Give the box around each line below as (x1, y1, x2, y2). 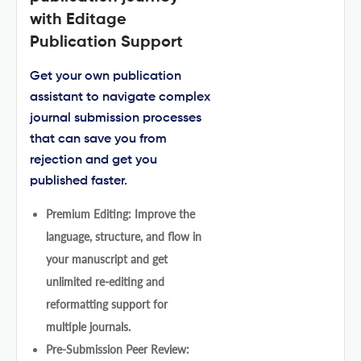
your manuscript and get (46, 251, 168, 266)
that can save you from (30, 132, 167, 146)
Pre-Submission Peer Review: (46, 342, 189, 356)
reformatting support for (46, 297, 168, 311)
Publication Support (30, 34, 183, 51)
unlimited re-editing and (46, 274, 164, 288)
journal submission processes (30, 111, 201, 125)
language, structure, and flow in (46, 229, 201, 243)
